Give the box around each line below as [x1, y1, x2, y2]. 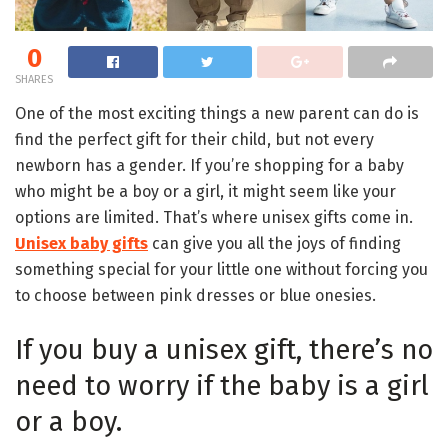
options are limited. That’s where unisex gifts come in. [15, 208, 413, 228]
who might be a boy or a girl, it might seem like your [15, 182, 396, 202]
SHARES [15, 73, 53, 87]
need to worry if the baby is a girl [15, 369, 429, 402]
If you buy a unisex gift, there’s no [15, 333, 433, 366]
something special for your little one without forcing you [15, 260, 428, 280]
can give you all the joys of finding [148, 234, 401, 254]
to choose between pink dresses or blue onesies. [15, 286, 376, 306]
